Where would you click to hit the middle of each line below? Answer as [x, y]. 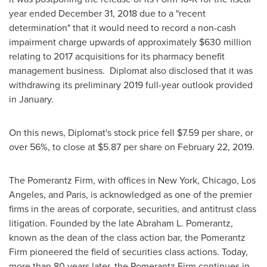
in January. [32, 99]
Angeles [26, 195]
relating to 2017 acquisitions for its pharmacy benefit [117, 56]
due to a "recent [171, 13]
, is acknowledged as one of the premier [169, 195]
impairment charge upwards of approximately [104, 42]
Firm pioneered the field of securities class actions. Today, [128, 252]
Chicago [219, 180]
